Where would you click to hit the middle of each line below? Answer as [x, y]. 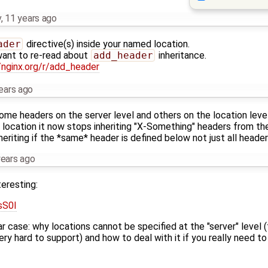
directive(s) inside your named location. [106, 44]
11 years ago [31, 19]
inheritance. [181, 56]
